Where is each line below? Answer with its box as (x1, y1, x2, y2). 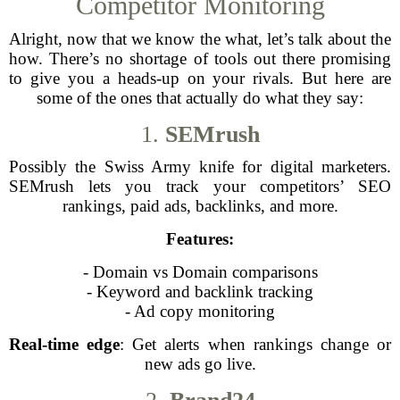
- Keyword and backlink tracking (87, 282, 313, 301)
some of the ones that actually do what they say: (37, 88, 363, 107)
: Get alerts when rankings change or (120, 335, 392, 354)
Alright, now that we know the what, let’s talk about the (9, 29, 391, 48)
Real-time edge (9, 335, 121, 354)
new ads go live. (144, 354, 256, 373)
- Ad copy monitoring (125, 302, 275, 321)
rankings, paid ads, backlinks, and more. (62, 196, 338, 215)
